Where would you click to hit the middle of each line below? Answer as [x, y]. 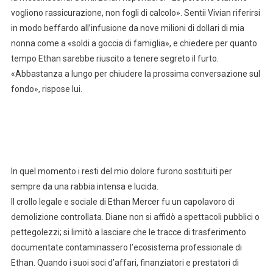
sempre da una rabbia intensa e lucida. [84, 186]
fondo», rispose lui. [46, 89]
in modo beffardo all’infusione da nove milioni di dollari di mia [127, 28]
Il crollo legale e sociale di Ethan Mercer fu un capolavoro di [122, 201]
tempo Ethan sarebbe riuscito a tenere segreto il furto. [115, 58]
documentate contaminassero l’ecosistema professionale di [126, 247]
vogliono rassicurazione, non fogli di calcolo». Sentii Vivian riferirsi [135, 12]
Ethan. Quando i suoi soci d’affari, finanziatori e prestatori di [125, 262]
